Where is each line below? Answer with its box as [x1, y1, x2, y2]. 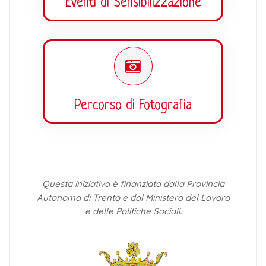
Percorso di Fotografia [74, 98, 192, 113]
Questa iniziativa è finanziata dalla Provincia [42, 178, 224, 189]
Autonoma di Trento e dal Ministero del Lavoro [36, 192, 230, 204]
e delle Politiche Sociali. [84, 205, 182, 217]
